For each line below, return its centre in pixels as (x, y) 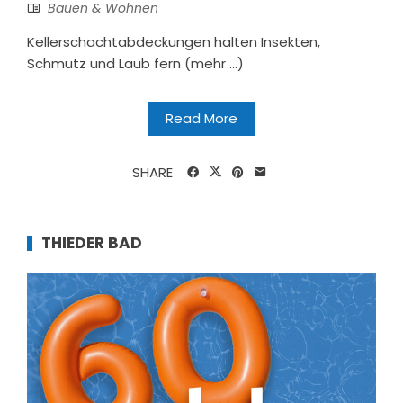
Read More (201, 118)
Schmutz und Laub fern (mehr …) (135, 63)
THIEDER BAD (92, 242)
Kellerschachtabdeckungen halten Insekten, (174, 41)
